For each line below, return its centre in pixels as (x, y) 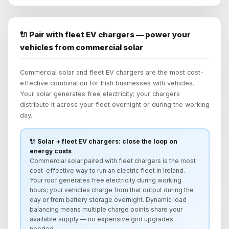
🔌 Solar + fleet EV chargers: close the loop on (104, 142)
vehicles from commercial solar (81, 47)
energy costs (51, 151)
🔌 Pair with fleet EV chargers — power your (105, 34)
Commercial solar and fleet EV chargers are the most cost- (111, 72)
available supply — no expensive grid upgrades (101, 219)
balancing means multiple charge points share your (106, 210)
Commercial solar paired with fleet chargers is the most (113, 161)
